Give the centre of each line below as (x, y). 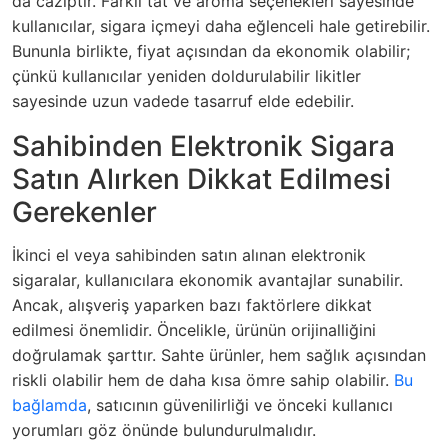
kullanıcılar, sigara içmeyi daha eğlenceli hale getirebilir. (221, 26)
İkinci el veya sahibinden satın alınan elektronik (189, 255)
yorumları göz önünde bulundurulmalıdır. (164, 430)
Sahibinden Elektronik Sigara (203, 146)
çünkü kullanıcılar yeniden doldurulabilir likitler (186, 76)
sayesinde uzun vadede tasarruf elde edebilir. (183, 101)
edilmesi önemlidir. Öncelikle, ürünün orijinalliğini (194, 330)
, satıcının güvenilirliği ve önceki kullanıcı (240, 405)
